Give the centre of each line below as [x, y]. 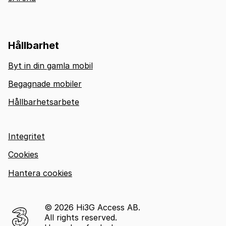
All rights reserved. [81, 218]
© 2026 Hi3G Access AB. [92, 208]
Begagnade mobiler [45, 83]
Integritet [26, 136]
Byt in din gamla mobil [50, 65]
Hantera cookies [40, 173]
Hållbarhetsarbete [44, 102]
